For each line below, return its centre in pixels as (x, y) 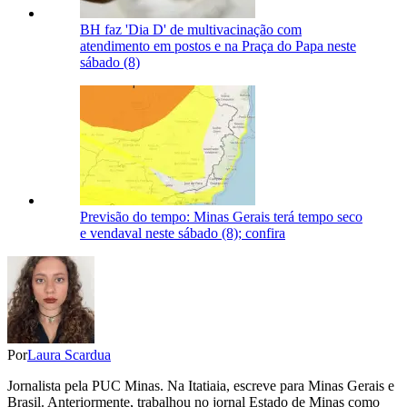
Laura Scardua (69, 355)
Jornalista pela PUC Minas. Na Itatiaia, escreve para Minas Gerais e (201, 386)
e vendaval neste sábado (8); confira (183, 233)
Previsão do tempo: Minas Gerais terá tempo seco (221, 217)
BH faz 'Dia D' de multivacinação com (191, 30)
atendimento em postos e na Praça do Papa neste (218, 46)
